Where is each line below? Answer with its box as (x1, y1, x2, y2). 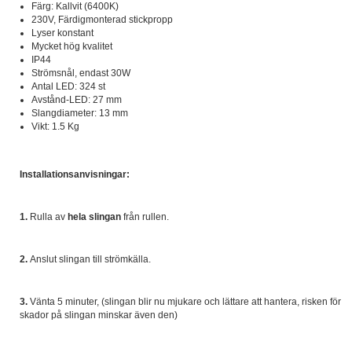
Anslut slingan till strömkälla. (27, 254, 151, 265)
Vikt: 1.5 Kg (31, 121, 79, 132)
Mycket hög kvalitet (31, 41, 112, 52)
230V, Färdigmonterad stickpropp (31, 14, 173, 25)
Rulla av (27, 211, 68, 222)
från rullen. (121, 211, 169, 222)
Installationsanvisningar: (20, 169, 130, 180)
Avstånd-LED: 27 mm (31, 94, 122, 105)
